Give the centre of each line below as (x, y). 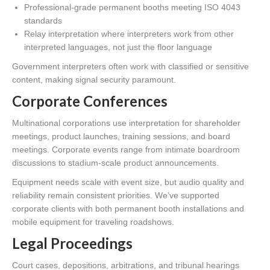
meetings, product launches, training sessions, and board (121, 137)
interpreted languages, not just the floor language (118, 47)
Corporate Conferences (90, 101)
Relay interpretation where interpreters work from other (129, 34)
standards (43, 21)
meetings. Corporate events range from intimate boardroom (126, 150)
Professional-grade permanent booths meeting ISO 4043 (132, 8)
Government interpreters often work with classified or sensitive (130, 67)
